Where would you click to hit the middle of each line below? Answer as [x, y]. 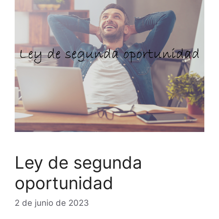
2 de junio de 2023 [52, 203]
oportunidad [64, 183]
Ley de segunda [78, 162]
